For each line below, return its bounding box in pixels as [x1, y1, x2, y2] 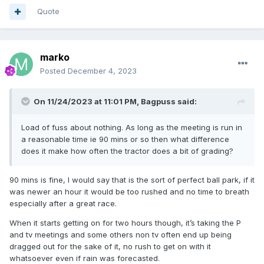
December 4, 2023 [68, 66, 137, 76]
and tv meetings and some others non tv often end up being [9, 230, 232, 240]
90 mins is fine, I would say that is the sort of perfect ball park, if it [9, 175, 255, 185]
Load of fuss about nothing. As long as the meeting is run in [21, 123, 242, 133]
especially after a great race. [9, 199, 117, 209]
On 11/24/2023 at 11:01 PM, [34, 97, 141, 107]
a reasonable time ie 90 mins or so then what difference [21, 134, 229, 144]
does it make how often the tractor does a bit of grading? [21, 146, 233, 156]
